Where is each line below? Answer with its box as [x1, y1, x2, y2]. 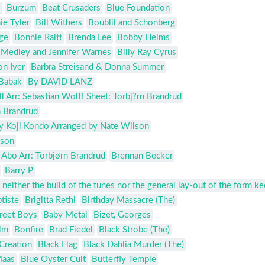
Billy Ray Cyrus [117, 48, 176, 57]
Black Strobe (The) [99, 225, 170, 235]
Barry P [5, 166, 33, 176]
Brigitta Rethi [25, 196, 76, 205]
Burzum [7, 4, 36, 13]
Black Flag [38, 240, 77, 250]
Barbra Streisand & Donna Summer [31, 63, 164, 72]
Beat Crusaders [42, 4, 101, 13]
